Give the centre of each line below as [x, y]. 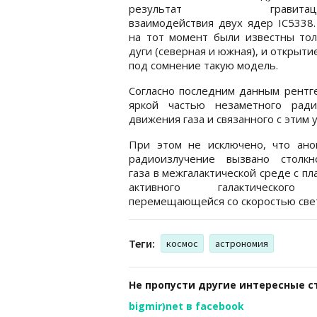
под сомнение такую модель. [203, 65]
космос [182, 243]
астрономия [242, 243]
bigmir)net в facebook [186, 306]
